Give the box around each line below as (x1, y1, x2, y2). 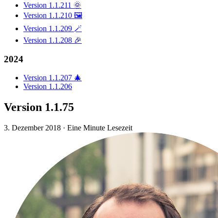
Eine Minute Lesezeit (67, 124, 132, 132)
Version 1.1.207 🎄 (23, 73, 82, 82)
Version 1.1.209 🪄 (23, 24, 82, 33)
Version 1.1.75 (4, 101, 74, 114)
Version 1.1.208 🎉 (23, 36, 82, 44)
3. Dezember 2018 (4, 124, 61, 132)
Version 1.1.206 (23, 82, 72, 91)
